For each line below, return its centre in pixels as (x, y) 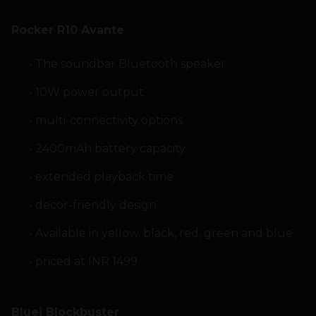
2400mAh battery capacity (110, 149)
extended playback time (104, 177)
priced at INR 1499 (86, 262)
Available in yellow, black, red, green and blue (164, 233)
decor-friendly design (96, 205)
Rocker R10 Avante (68, 30)
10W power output (89, 92)
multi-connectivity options (109, 121)
